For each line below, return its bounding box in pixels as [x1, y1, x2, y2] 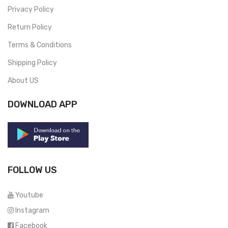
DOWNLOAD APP [8, 98, 77, 110]
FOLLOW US [8, 164, 57, 176]
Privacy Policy [8, 5, 54, 14]
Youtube [15, 190, 43, 199]
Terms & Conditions [8, 40, 72, 49]
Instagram [15, 206, 49, 215]
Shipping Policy [8, 58, 57, 67]
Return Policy [8, 22, 52, 32]
